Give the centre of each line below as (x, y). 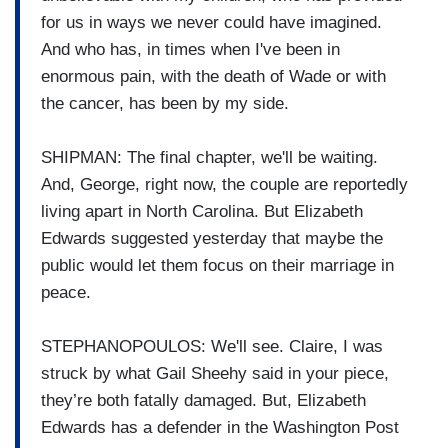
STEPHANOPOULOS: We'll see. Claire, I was (212, 346)
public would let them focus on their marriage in (217, 265)
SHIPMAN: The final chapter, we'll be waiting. (209, 157)
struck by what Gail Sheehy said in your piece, (215, 373)
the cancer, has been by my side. (165, 103)
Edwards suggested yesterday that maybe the (212, 238)
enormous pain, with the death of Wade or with (213, 76)
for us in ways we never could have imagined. (211, 22)
